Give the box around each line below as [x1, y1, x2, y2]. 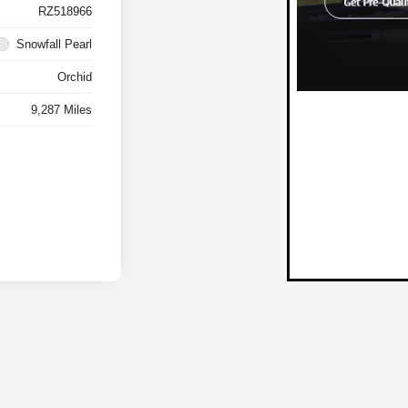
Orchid [57, 70, 93, 85]
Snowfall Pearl [16, 37, 93, 52]
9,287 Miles [31, 103, 93, 117]
